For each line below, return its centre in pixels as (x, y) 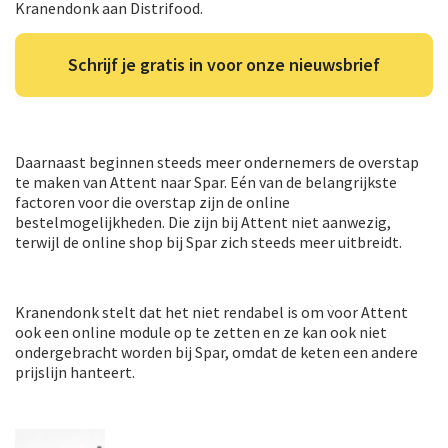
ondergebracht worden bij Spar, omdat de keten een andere (216, 351)
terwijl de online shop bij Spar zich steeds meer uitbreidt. (208, 241)
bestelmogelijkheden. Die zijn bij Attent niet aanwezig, (203, 221)
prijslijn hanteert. (75, 371)
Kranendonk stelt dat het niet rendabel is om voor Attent (211, 311)
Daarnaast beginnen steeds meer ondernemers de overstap (217, 161)
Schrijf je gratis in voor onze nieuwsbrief (224, 64)
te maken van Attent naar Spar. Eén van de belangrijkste (206, 181)
